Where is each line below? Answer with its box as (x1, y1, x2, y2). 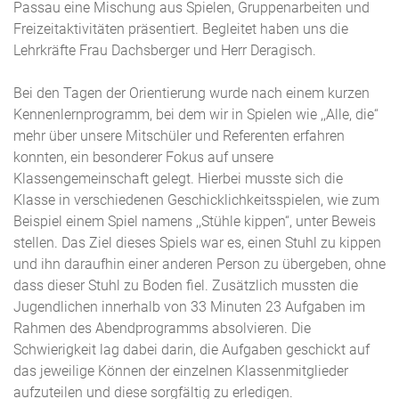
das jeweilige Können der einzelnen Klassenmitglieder (13, 362, 348, 379)
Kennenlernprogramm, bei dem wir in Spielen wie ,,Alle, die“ (13, 106, 379, 123)
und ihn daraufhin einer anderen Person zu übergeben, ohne (13, 256, 386, 273)
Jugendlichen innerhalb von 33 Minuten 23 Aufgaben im (13, 298, 365, 315)
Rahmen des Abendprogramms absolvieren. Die (13, 320, 311, 337)
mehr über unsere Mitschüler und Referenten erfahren (13, 127, 345, 144)
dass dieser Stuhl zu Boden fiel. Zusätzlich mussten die (13, 277, 358, 294)
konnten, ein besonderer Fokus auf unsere (13, 149, 273, 166)
